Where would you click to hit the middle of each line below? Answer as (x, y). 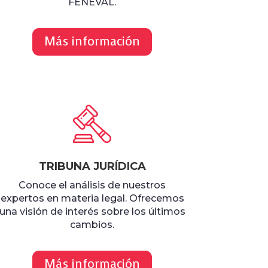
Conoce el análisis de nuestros (92, 185)
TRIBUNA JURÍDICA (92, 167)
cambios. (92, 225)
